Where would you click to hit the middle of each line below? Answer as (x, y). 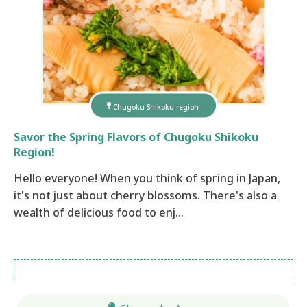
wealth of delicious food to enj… (99, 212)
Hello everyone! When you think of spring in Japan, (147, 178)
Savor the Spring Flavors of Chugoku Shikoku (136, 137)
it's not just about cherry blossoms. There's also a (145, 195)
